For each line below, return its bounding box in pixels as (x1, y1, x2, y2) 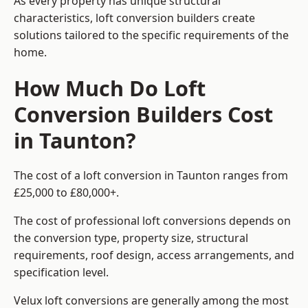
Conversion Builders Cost (14, 100, 273, 129)
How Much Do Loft (14, 74, 206, 103)
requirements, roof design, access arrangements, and (14, 247, 294, 263)
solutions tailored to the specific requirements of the (14, 27, 289, 43)
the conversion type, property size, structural (14, 230, 248, 246)
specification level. (14, 265, 109, 280)
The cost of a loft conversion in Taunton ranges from (14, 168, 288, 184)
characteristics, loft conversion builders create (14, 10, 255, 26)
